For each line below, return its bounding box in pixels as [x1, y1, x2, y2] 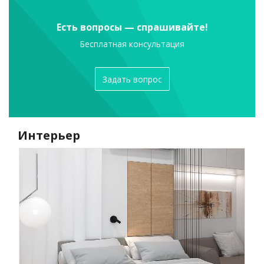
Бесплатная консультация [80, 38, 184, 50]
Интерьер [18, 127, 80, 144]
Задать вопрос [102, 73, 162, 85]
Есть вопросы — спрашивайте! [56, 21, 208, 34]
